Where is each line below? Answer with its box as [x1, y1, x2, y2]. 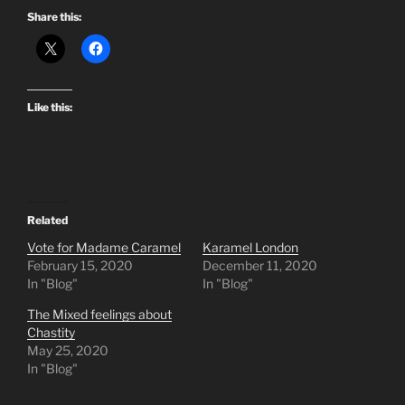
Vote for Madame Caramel [27, 240, 181, 256]
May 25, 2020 [27, 343, 108, 359]
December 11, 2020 [202, 258, 317, 274]
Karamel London [202, 240, 298, 256]
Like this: [27, 100, 72, 115]
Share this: [27, 10, 81, 24]
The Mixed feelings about [27, 306, 172, 323]
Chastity [27, 325, 75, 341]
